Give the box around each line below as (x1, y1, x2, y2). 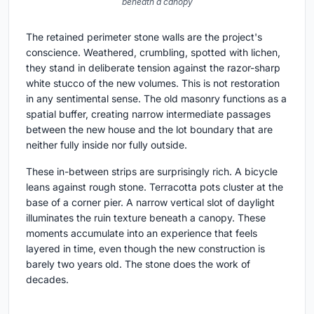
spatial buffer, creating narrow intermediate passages (26, 107, 271, 120)
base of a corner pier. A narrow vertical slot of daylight (26, 196, 275, 208)
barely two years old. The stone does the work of (26, 257, 250, 270)
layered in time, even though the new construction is (26, 242, 265, 254)
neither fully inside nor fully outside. (26, 138, 187, 151)
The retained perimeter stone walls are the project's (26, 30, 262, 43)
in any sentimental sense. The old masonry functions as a (26, 92, 287, 104)
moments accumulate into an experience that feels (26, 226, 257, 239)
